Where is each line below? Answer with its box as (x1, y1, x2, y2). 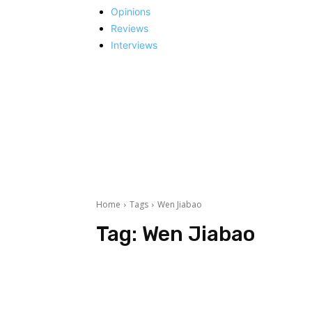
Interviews (111, 38, 157, 51)
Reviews (111, 22, 148, 34)
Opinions (111, 5, 150, 17)
